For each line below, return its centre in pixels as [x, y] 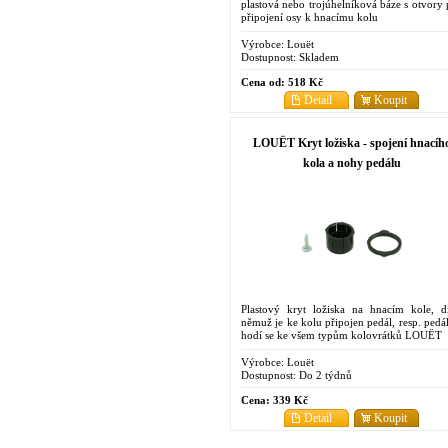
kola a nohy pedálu [351, 162]
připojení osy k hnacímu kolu [309, 16]
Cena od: [263, 81]
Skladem [317, 56]
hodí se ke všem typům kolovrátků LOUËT [341, 334]
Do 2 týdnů [324, 374]
